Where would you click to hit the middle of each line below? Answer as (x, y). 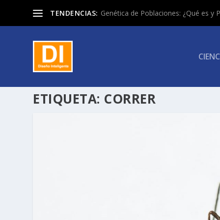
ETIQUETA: (69, 99)
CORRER (130, 99)
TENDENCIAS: (74, 13)
